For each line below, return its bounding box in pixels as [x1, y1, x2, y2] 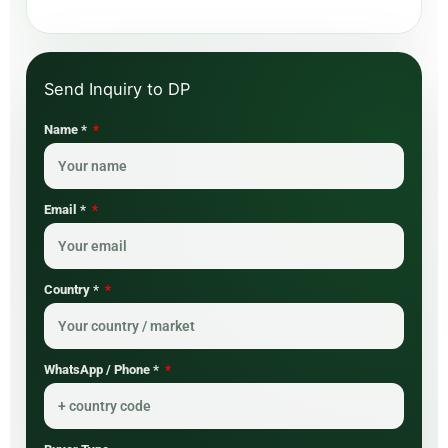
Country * [44, 282, 102, 298]
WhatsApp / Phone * [44, 362, 162, 378]
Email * [44, 202, 89, 218]
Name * [44, 122, 90, 138]
